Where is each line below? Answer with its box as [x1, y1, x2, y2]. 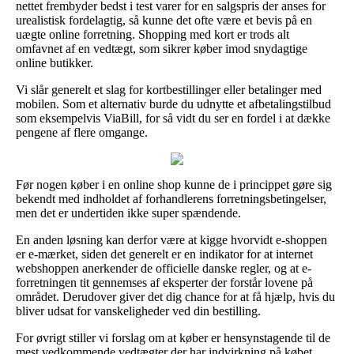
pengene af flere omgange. [16, 125, 148, 139]
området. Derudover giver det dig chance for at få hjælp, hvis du [16, 289, 335, 303]
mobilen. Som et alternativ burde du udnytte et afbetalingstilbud [16, 96, 331, 111]
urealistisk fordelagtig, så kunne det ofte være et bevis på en [16, 13, 312, 27]
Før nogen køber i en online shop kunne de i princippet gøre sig [16, 177, 332, 191]
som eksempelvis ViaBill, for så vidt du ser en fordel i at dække [16, 111, 330, 125]
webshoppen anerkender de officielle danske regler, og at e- [16, 261, 311, 275]
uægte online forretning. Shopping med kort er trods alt [16, 27, 289, 41]
